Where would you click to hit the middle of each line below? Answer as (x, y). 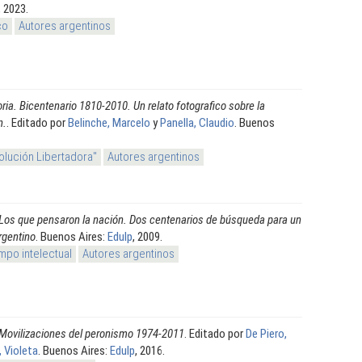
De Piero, (266, 333)
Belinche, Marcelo (109, 122)
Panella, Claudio (197, 122)
